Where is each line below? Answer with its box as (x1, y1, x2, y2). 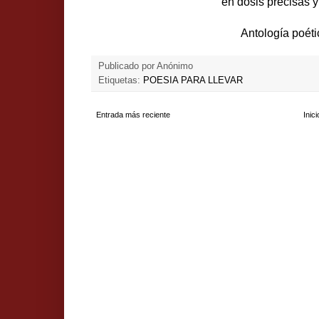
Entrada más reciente (96, 110, 170, 119)
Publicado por (98, 60, 157, 71)
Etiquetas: (98, 74, 143, 85)
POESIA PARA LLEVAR (143, 74, 243, 85)
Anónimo (157, 60, 193, 71)
